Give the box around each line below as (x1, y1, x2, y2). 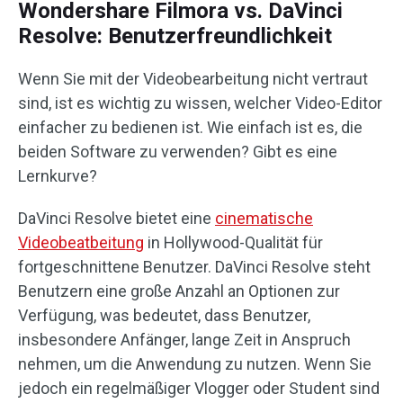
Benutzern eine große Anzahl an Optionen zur (18, 282, 340, 301)
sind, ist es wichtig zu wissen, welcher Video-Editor (18, 94, 382, 113)
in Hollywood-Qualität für (144, 233, 323, 253)
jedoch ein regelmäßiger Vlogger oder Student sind (18, 379, 380, 399)
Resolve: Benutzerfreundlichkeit (18, 23, 332, 49)
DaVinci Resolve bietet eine (18, 209, 215, 228)
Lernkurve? (18, 166, 97, 186)
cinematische (215, 209, 313, 228)
